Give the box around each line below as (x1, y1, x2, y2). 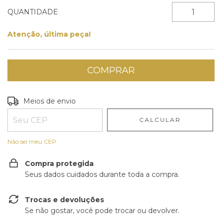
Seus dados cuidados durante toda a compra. (25, 170, 179, 179)
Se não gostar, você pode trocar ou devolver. (25, 206, 179, 215)
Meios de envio (23, 97, 76, 106)
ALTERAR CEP (163, 96, 211, 104)
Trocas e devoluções (25, 195, 104, 204)
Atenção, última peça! (7, 30, 91, 39)
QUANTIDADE (7, 7, 58, 16)
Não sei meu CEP (7, 138, 56, 145)
